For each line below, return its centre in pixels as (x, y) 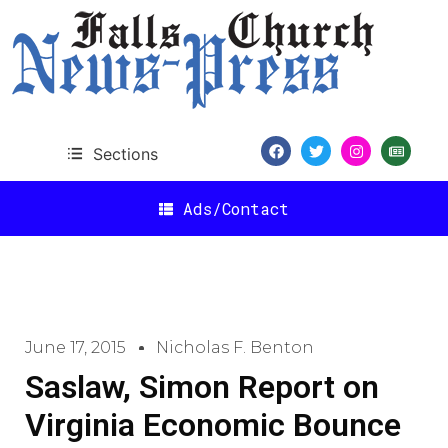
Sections (125, 153)
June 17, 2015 (75, 347)
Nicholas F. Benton (235, 347)
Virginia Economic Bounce (213, 425)
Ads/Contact (236, 208)
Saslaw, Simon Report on (202, 387)
